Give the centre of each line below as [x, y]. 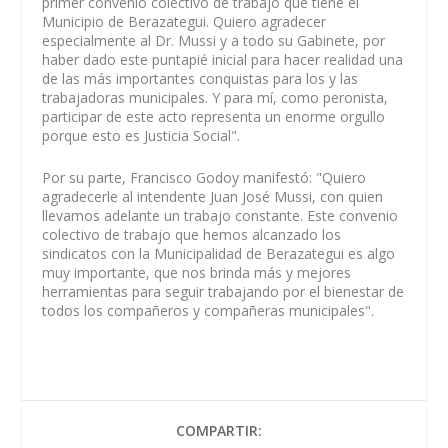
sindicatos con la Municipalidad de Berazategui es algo [219, 253]
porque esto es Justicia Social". [141, 136]
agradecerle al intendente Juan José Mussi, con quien [213, 196]
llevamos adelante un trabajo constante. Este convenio [220, 215]
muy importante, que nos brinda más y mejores [197, 272]
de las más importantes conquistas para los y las [200, 79]
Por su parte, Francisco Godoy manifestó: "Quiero [204, 177]
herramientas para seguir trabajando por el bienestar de [223, 291]
